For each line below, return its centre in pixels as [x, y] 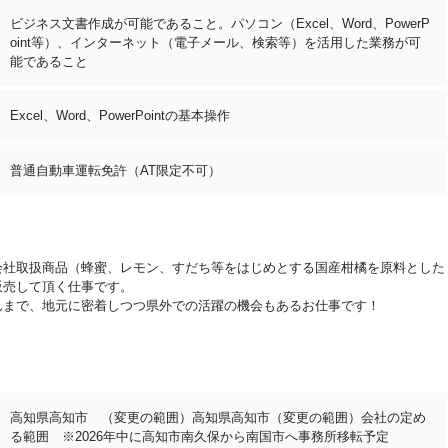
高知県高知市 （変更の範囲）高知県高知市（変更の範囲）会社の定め [218, 417]
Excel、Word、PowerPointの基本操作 [120, 115]
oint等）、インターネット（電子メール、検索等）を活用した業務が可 [215, 42]
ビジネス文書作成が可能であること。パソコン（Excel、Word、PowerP [220, 23]
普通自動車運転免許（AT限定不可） [115, 170]
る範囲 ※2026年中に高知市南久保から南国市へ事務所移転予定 [199, 436]
